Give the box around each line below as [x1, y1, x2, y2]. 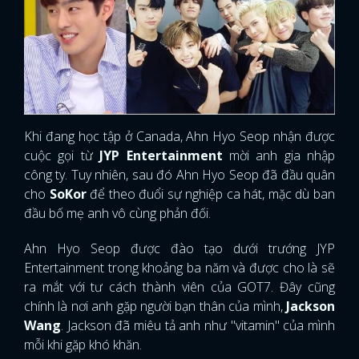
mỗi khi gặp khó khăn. [24, 335, 142, 353]
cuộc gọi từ [24, 146, 100, 164]
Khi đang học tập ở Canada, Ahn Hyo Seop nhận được [24, 127, 335, 145]
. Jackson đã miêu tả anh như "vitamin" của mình [61, 316, 335, 334]
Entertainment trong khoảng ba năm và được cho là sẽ [24, 258, 335, 276]
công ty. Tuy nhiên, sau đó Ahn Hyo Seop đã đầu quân [24, 165, 335, 184]
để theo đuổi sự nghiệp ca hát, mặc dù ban [86, 184, 336, 203]
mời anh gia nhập [222, 146, 335, 164]
